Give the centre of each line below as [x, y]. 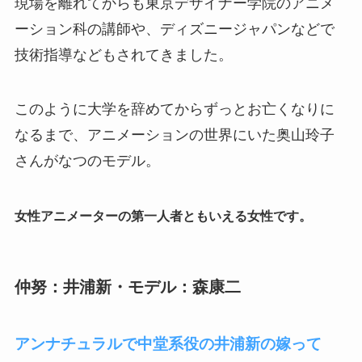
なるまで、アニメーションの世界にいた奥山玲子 [174, 135]
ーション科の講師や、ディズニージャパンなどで [174, 29]
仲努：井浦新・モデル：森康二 [135, 287]
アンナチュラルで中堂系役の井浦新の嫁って [168, 343]
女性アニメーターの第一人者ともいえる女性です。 [163, 217]
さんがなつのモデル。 [87, 161]
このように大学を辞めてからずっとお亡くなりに [174, 109]
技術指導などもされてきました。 [123, 55]
